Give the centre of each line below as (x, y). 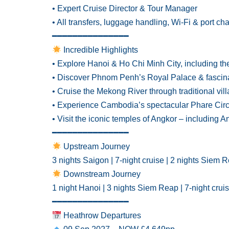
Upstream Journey (96, 146)
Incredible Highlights (100, 50)
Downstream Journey (101, 174)
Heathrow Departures (101, 215)
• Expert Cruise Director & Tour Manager (125, 8)
